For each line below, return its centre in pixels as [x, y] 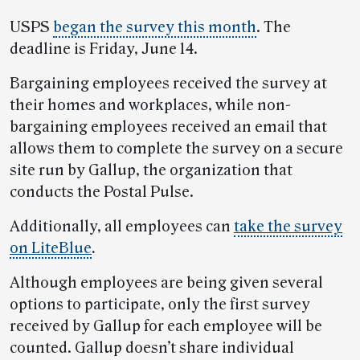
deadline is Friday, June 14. [104, 49]
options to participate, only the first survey [160, 305]
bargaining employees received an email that [168, 127]
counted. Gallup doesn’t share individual [152, 348]
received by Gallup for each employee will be [166, 326]
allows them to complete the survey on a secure [176, 149]
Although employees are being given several [166, 283]
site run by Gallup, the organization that [151, 170]
